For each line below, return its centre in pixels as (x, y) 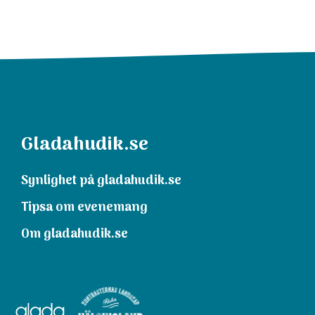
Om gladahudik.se (75, 235)
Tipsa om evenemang (84, 208)
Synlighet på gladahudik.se (101, 181)
